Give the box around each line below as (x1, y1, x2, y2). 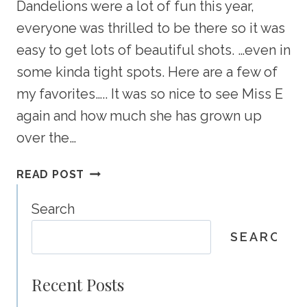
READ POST (16, 167, 85, 181)
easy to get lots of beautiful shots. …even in (16, 41, 291, 58)
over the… (16, 129, 76, 146)
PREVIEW (84, 197, 137, 211)
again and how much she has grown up (16, 107, 262, 124)
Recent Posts (32, 273, 124, 295)
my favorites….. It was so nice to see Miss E (16, 85, 283, 102)
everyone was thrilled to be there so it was (16, 19, 285, 36)
